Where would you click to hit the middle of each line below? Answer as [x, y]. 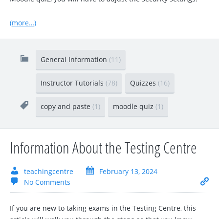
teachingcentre [49, 172]
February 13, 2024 [128, 172]
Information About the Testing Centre [103, 148]
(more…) [23, 23]
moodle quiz [134, 107]
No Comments [47, 182]
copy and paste [66, 107]
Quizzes [144, 83]
